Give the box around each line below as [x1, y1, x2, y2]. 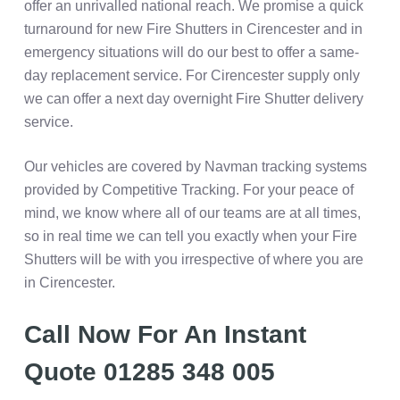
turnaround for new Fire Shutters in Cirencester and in [23, 21, 362, 37]
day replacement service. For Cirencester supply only [23, 68, 360, 84]
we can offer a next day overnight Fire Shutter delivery [23, 91, 363, 107]
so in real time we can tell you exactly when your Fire [23, 229, 357, 245]
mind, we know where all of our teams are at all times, [23, 205, 361, 221]
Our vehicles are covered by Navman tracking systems [23, 159, 367, 175]
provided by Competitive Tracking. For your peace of [23, 182, 354, 198]
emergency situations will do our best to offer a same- [23, 45, 359, 61]
